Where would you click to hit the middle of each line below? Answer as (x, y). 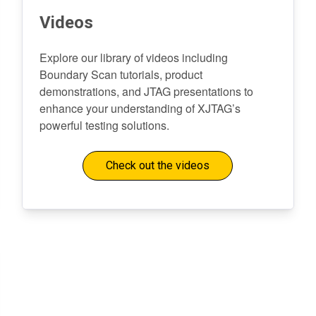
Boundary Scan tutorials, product (121, 74)
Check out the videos (158, 165)
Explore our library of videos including (133, 57)
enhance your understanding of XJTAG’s (140, 108)
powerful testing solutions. (104, 125)
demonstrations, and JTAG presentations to (146, 91)
